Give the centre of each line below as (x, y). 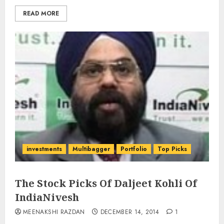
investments (44, 149)
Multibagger (91, 149)
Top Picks (172, 149)
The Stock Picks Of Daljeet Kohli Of (106, 183)
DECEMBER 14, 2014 (130, 212)
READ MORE (41, 13)
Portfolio (134, 149)
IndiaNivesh (47, 197)
